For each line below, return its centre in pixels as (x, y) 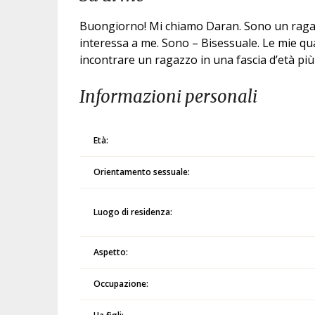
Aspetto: (111, 252)
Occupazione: (121, 284)
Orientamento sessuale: (142, 172)
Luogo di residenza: (133, 212)
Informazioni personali (169, 97)
